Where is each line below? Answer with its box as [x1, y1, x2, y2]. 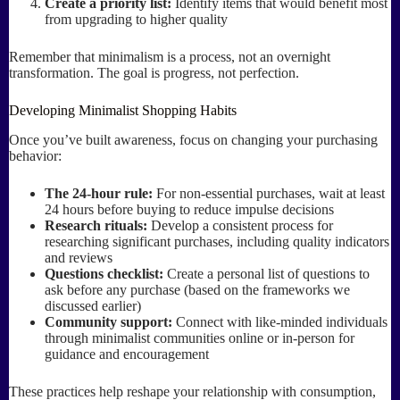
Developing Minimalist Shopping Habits [9, 103, 237, 119]
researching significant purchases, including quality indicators [45, 233, 389, 249]
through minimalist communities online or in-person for [45, 329, 354, 346]
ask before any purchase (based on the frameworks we [45, 281, 350, 297]
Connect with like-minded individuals [172, 313, 387, 329]
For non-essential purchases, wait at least [153, 185, 385, 201]
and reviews [45, 249, 112, 265]
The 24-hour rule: [45, 185, 153, 201]
